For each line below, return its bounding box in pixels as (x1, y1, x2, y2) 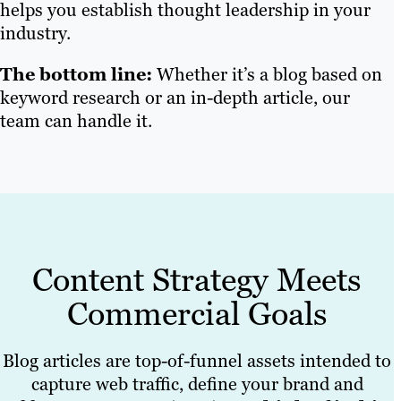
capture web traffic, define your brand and (30, 372, 363, 397)
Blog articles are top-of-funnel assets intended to (3, 349, 391, 373)
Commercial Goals (66, 293, 328, 336)
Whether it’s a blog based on (157, 63, 382, 87)
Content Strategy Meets (32, 259, 362, 302)
